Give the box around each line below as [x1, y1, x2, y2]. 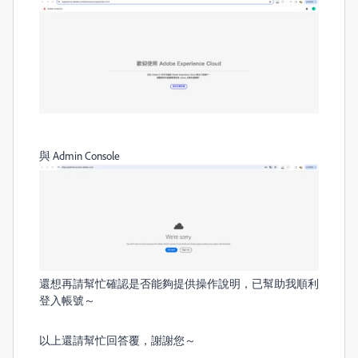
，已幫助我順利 [241, 276, 319, 290]
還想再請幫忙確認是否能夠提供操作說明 [39, 276, 241, 290]
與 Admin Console [39, 149, 120, 163]
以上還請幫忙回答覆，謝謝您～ [39, 332, 196, 347]
